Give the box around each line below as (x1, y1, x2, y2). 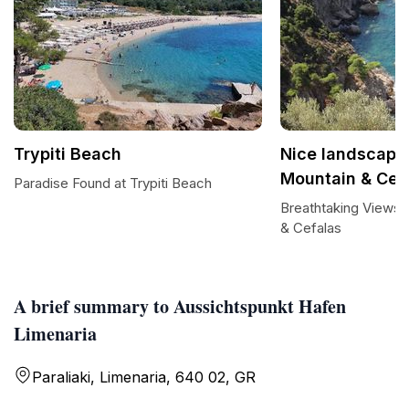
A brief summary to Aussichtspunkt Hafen (14, 293, 346, 320)
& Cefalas (280, 219, 341, 236)
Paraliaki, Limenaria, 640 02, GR (32, 368, 256, 386)
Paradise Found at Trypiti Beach (14, 174, 212, 192)
